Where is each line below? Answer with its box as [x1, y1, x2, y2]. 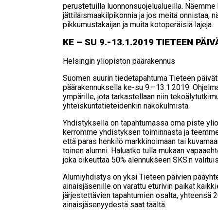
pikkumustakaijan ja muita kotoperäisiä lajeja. [63, 19, 214, 29]
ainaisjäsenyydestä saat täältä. [63, 200, 167, 209]
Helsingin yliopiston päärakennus [63, 56, 176, 66]
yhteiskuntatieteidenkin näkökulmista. [63, 101, 190, 110]
